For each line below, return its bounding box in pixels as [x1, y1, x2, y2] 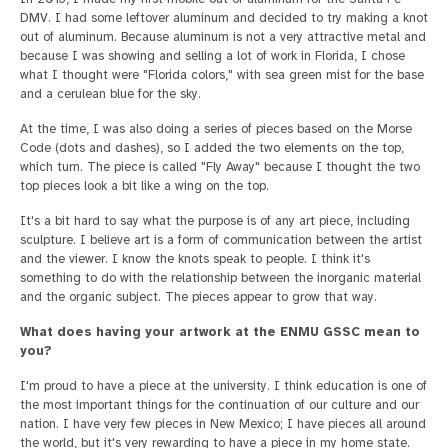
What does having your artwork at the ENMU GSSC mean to [20, 323, 420, 340]
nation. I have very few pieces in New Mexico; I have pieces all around [20, 415, 426, 432]
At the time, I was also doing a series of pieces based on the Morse [20, 120, 412, 137]
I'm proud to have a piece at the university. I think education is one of [20, 377, 427, 394]
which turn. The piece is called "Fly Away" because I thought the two [20, 158, 420, 175]
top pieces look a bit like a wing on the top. [20, 177, 269, 194]
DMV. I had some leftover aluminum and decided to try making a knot [20, 9, 428, 26]
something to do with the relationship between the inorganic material [20, 269, 421, 286]
